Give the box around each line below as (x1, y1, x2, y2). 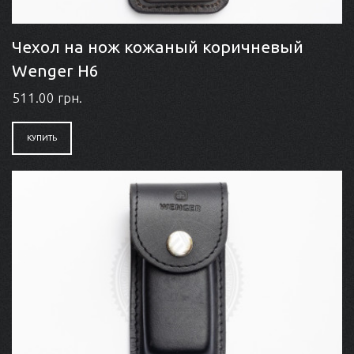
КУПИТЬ (27, 133, 57, 142)
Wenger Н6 (12, 60, 99, 80)
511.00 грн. (12, 89, 82, 105)
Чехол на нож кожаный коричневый (12, 36, 303, 56)
